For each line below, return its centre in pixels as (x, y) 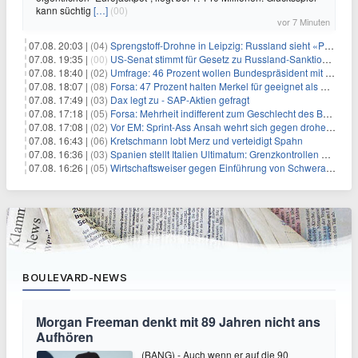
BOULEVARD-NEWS (75, 277)
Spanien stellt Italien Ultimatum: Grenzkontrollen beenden (216, 154)
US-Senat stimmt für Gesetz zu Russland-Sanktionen (216, 59)
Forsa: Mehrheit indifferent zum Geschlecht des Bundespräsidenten (217, 113)
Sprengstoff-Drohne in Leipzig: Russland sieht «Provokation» (217, 45)
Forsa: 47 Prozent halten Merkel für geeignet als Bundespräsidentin (215, 86)
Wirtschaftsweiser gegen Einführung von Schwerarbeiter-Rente (218, 167)
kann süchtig (65, 10)
